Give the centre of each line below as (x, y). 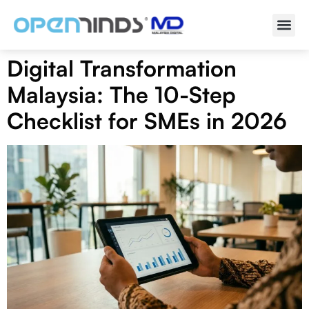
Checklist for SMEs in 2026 (147, 121)
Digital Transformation (122, 68)
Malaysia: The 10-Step (121, 94)
